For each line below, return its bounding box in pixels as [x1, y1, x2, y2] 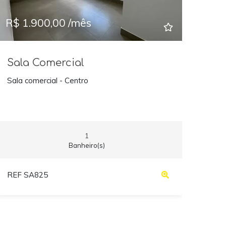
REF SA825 [7, 170, 48, 180]
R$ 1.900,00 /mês [6, 16, 91, 29]
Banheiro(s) [69, 141, 105, 149]
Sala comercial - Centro [7, 76, 88, 86]
